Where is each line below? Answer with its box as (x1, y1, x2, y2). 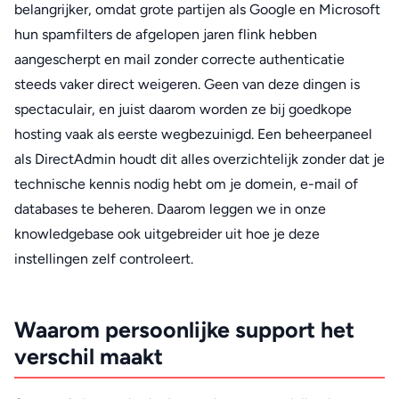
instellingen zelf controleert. (14, 250, 193, 268)
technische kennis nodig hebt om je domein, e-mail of (14, 175, 358, 193)
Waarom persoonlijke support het (14, 316, 354, 344)
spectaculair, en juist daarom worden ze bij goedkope (14, 101, 352, 118)
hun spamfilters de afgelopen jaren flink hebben (14, 26, 317, 44)
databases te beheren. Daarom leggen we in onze (14, 200, 326, 218)
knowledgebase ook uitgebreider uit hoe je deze (14, 225, 320, 243)
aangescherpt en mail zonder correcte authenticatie (14, 51, 345, 69)
